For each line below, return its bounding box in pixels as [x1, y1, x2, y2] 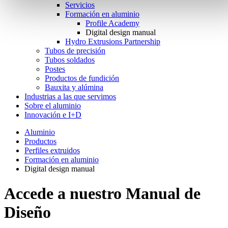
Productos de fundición [45, 74, 119, 82]
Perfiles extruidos [24, 146, 80, 155]
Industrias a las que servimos [24, 92, 116, 101]
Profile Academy [85, 19, 139, 27]
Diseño [4, 203, 51, 222]
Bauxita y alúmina [45, 83, 103, 92]
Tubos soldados [45, 55, 95, 64]
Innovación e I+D [24, 110, 81, 119]
